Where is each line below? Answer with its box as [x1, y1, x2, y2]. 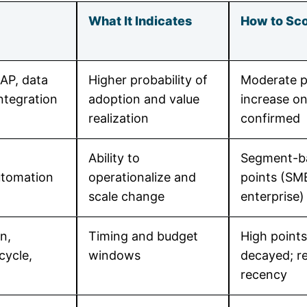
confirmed [241, 111, 300, 125]
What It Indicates [88, 14, 192, 28]
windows [88, 248, 140, 262]
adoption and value [88, 92, 199, 106]
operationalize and [88, 170, 196, 184]
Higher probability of [88, 73, 208, 87]
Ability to [88, 151, 140, 165]
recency [241, 267, 287, 282]
